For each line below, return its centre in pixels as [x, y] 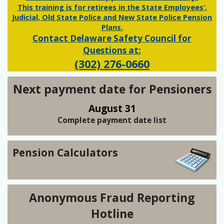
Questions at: [112, 50]
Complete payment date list [112, 120]
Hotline [112, 213]
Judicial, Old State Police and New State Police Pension [112, 17]
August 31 [112, 108]
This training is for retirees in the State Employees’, [112, 7]
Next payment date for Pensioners [112, 89]
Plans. [112, 27]
